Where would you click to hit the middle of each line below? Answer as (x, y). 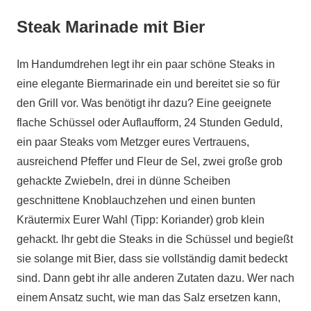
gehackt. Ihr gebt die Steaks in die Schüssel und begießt (155, 239)
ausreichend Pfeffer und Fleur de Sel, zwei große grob (150, 161)
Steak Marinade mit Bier (111, 27)
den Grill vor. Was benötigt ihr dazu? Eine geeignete (144, 103)
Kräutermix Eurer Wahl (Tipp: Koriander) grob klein (141, 220)
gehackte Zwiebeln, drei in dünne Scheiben (124, 181)
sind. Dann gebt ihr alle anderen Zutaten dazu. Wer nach (155, 278)
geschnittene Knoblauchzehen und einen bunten (136, 200)
